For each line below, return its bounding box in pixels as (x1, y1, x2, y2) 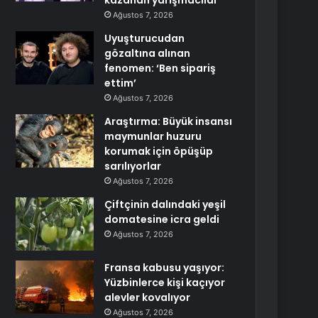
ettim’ (104, 76, 137, 90)
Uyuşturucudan (104, 31, 185, 45)
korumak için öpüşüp (104, 144, 214, 158)
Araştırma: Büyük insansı (104, 114, 233, 128)
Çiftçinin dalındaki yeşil (104, 197, 226, 212)
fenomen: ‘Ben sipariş (104, 61, 216, 75)
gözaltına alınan (104, 46, 191, 60)
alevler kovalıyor (104, 290, 191, 305)
